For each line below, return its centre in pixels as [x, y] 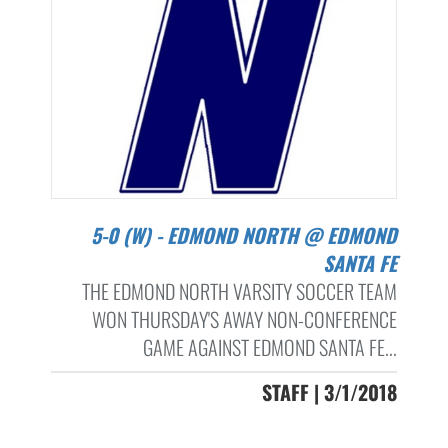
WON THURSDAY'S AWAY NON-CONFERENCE [244, 319]
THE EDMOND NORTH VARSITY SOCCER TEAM [239, 291]
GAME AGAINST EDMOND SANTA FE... [269, 347]
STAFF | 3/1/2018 [329, 392]
